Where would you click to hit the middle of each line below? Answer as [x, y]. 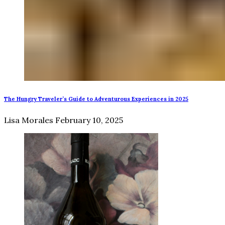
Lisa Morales [29, 120]
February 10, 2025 [89, 120]
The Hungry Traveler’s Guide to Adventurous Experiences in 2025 [96, 99]
